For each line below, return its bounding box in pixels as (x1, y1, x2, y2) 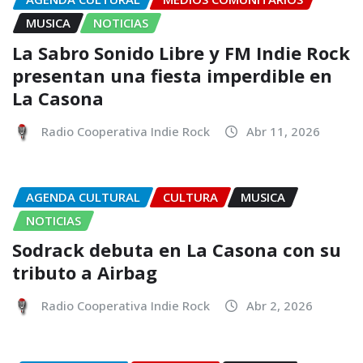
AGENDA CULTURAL (26, 188, 140, 205)
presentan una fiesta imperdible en (12, 62, 332, 88)
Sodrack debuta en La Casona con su (12, 237, 341, 263)
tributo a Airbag (12, 260, 157, 285)
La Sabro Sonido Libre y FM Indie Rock (12, 40, 350, 65)
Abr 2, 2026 (246, 297, 313, 314)
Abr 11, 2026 (246, 122, 320, 139)
